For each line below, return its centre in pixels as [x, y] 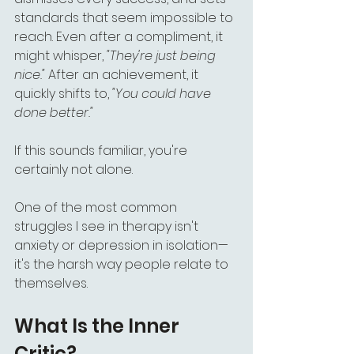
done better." [54, 113]
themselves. [51, 283]
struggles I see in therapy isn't [108, 226]
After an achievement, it [123, 75]
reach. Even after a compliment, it [120, 37]
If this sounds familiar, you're [102, 151]
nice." [30, 75]
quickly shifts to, [63, 94]
